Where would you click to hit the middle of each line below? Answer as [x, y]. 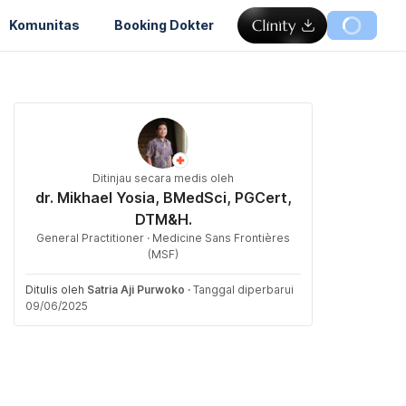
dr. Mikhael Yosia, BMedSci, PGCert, [163, 198]
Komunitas [44, 24]
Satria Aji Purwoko [136, 290]
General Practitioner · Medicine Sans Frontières [163, 238]
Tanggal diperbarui [243, 290]
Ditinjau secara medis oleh [163, 178]
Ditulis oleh [56, 290]
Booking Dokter [164, 24]
